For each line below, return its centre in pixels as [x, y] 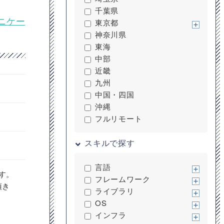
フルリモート [118, 118]
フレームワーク [122, 179]
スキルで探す [110, 143]
